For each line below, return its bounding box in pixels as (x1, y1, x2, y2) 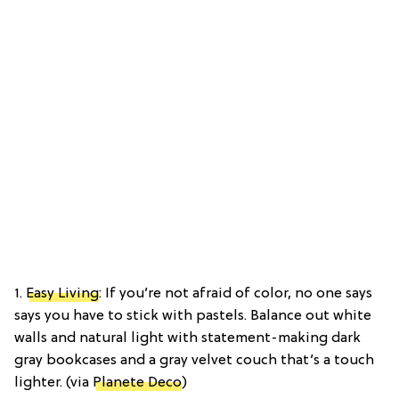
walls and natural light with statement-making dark (14, 330, 361, 346)
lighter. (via (14, 374, 93, 391)
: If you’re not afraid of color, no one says (99, 285, 372, 302)
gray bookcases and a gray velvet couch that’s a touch (14, 352, 374, 369)
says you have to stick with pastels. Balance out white (14, 307, 371, 324)
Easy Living (26, 285, 99, 302)
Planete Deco (93, 374, 182, 391)
